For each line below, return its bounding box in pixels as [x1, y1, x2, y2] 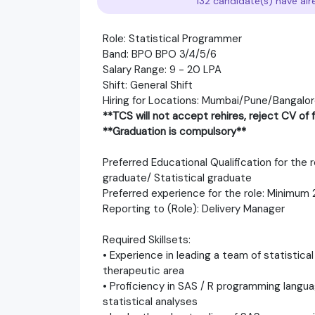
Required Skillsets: [103, 232, 191, 247]
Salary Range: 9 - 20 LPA [103, 62, 221, 77]
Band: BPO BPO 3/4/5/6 [103, 46, 217, 61]
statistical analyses [103, 294, 198, 309]
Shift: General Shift [103, 77, 193, 92]
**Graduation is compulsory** [103, 124, 246, 139]
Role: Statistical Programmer [103, 31, 242, 46]
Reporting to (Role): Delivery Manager [103, 201, 285, 216]
